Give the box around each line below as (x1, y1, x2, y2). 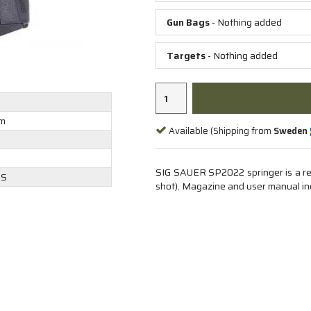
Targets (167, 48, 205, 64)
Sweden (274, 124, 308, 139)
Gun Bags (167, 15, 210, 31)
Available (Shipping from (169, 124, 274, 139)
